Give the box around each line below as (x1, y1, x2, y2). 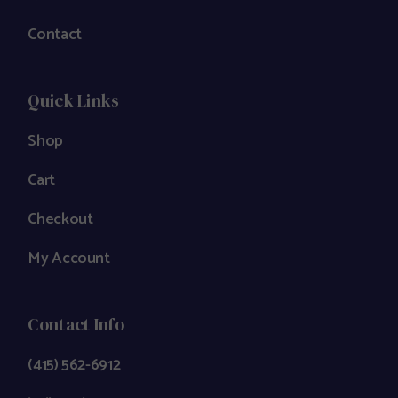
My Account (28, 245, 110, 273)
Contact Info (28, 313, 124, 337)
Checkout (28, 206, 93, 234)
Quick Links (28, 89, 120, 113)
